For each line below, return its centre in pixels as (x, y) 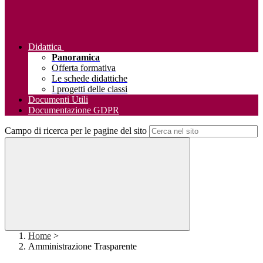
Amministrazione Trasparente (82, 247)
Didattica (45, 47)
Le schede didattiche (90, 79)
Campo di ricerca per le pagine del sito (76, 131)
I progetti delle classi (90, 89)
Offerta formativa (84, 68)
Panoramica (76, 58)
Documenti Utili (58, 100)
